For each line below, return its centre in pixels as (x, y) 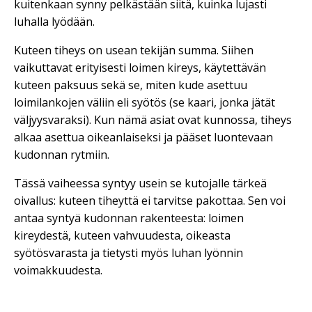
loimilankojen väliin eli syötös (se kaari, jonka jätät (145, 102)
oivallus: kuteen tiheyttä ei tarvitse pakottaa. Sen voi (150, 201)
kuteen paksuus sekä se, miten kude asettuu (131, 85)
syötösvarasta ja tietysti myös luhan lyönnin (128, 253)
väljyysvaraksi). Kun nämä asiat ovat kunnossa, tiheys (153, 120)
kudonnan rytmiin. (62, 155)
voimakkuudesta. (58, 270)
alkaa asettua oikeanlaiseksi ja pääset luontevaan (143, 137)
